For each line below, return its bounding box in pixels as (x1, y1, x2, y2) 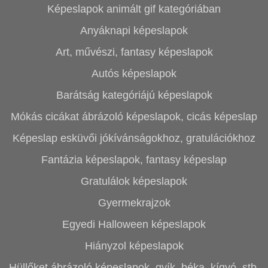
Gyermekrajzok (98, 197, 170, 209)
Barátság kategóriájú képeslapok (56, 89, 212, 101)
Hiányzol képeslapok (84, 240, 184, 252)
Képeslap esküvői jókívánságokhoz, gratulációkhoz (13, 132, 255, 144)
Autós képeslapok (92, 68, 176, 80)
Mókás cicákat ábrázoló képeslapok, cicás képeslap (11, 111, 257, 123)
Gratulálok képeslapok (81, 175, 187, 187)
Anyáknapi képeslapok (80, 25, 188, 36)
